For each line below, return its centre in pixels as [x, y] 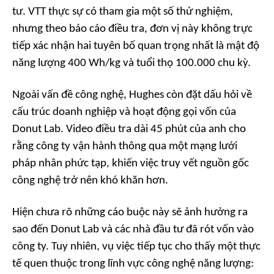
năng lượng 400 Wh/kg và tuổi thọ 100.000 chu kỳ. [131, 64]
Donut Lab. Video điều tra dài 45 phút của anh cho [129, 130]
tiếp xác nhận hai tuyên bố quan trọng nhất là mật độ [136, 46]
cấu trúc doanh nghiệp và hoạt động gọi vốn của [124, 113]
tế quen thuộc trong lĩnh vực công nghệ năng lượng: [133, 264]
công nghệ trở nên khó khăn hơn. [90, 181]
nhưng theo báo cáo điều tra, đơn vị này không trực [132, 29]
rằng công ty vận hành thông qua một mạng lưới [125, 147]
